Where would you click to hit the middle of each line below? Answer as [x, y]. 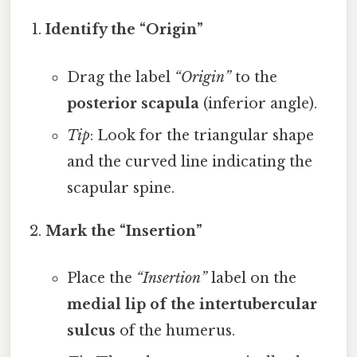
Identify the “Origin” [125, 30]
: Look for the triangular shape [202, 135]
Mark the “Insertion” [124, 231]
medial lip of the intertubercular [192, 304]
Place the [101, 278]
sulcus [91, 330]
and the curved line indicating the [189, 161]
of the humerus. [175, 330]
